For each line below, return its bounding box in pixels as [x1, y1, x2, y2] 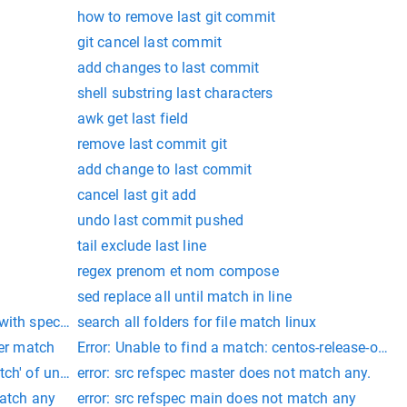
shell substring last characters [76, 84, 273, 102]
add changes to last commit [76, 59, 260, 76]
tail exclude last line [76, 237, 206, 254]
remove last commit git [76, 135, 227, 153]
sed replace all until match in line [76, 288, 292, 305]
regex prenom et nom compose [76, 263, 279, 280]
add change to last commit [76, 161, 253, 178]
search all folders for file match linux [76, 313, 317, 331]
